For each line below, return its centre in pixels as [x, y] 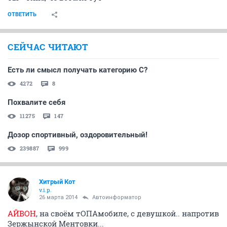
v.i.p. [45, 190]
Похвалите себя [36, 102]
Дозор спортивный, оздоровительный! [78, 135]
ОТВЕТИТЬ [22, 14]
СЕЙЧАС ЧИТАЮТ [48, 47]
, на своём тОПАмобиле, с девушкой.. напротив [127, 213]
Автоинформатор [117, 197]
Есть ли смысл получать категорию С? [78, 70]
